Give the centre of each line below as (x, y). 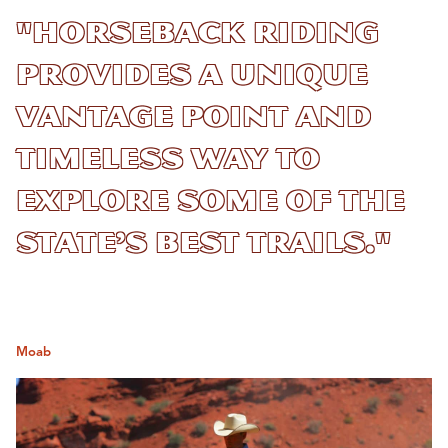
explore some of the (210, 200)
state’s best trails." (203, 242)
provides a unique (192, 74)
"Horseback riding (197, 32)
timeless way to (168, 158)
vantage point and (193, 116)
